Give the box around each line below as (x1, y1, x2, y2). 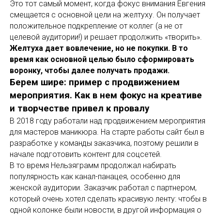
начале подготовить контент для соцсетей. (10, 150, 162, 159)
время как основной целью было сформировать (10, 55, 194, 64)
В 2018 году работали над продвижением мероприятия (10, 116, 205, 125)
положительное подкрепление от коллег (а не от (10, 21, 183, 31)
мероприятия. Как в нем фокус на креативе (10, 90, 202, 101)
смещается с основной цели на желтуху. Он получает (10, 10, 200, 19)
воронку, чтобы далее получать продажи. (10, 66, 170, 75)
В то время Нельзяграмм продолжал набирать (10, 161, 176, 170)
